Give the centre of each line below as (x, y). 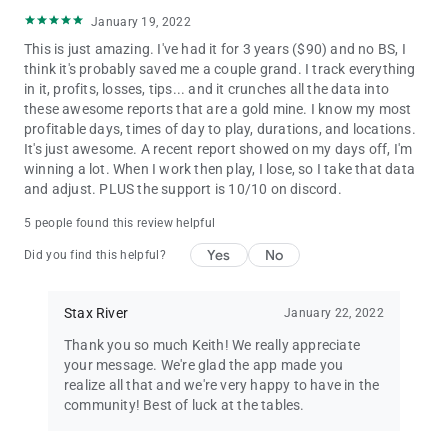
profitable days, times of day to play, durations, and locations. (220, 129)
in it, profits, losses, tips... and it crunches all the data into (207, 89)
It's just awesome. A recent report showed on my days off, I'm (218, 149)
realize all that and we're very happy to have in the (222, 385)
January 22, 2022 (334, 313)
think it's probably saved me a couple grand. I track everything (220, 69)
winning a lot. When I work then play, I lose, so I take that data (220, 169)
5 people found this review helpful (120, 223)
